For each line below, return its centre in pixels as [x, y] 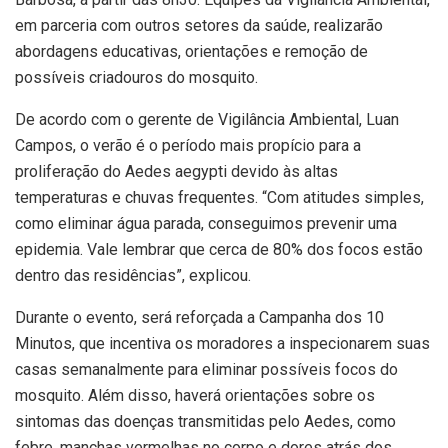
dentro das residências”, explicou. [133, 276]
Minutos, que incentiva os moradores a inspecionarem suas [222, 344]
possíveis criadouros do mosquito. [136, 78]
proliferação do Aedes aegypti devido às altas [176, 172]
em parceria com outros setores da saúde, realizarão [199, 26]
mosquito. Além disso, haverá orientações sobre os [195, 396]
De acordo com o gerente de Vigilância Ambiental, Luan [207, 120]
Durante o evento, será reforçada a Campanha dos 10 [199, 318]
